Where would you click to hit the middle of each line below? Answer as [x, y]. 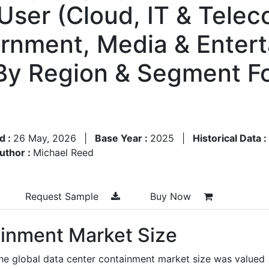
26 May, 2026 [45, 138]
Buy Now [172, 196]
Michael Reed [63, 152]
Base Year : [122, 138]
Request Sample [63, 196]
